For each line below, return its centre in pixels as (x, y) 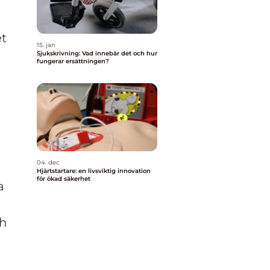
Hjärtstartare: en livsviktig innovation (94, 171)
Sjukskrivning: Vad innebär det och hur (97, 53)
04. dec (48, 162)
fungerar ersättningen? (73, 61)
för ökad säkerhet (64, 179)
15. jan (46, 45)
